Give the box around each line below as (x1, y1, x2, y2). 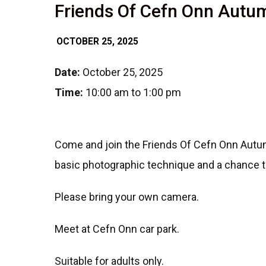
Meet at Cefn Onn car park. (55, 223, 179, 236)
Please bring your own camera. (55, 191, 199, 204)
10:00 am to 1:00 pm (83, 86, 181, 99)
